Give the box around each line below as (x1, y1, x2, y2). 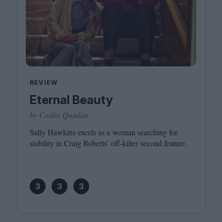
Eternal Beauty (30, 93, 113, 107)
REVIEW (30, 79, 58, 86)
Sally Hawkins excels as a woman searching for (30, 127, 177, 137)
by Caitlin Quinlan (30, 110, 88, 120)
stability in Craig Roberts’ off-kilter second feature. (30, 138, 187, 148)
